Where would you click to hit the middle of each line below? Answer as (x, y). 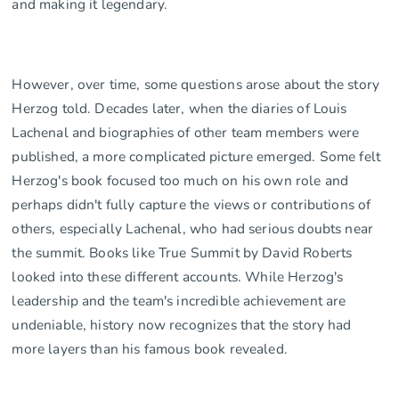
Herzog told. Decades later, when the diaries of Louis (179, 108)
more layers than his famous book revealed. (150, 348)
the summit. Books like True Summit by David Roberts (182, 252)
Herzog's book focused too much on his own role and (180, 180)
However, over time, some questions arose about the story (196, 84)
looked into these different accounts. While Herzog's (178, 276)
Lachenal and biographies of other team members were (186, 132)
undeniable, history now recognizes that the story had (182, 324)
